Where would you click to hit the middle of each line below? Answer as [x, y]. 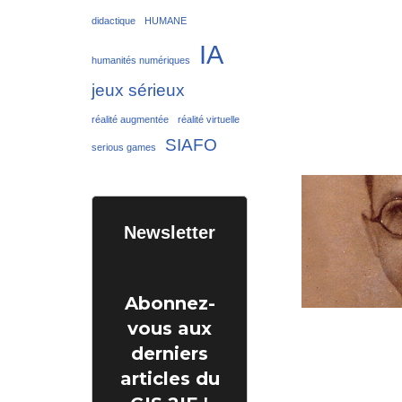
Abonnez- [170, 303]
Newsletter [170, 232]
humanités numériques [141, 60]
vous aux [170, 328]
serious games [124, 147]
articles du [170, 378]
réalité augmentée [130, 119]
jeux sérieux [138, 90]
